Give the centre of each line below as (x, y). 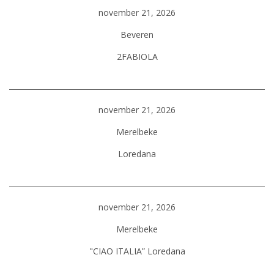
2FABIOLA (137, 57)
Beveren (137, 35)
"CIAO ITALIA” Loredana (137, 251)
